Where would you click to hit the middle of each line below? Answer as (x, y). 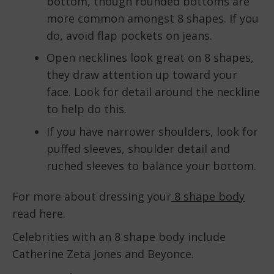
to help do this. (87, 109)
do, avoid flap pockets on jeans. (129, 36)
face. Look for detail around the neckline (153, 92)
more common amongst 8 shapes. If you (153, 19)
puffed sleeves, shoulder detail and (138, 148)
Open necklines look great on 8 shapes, (150, 58)
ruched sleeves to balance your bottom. (151, 165)
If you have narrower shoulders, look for (152, 131)
